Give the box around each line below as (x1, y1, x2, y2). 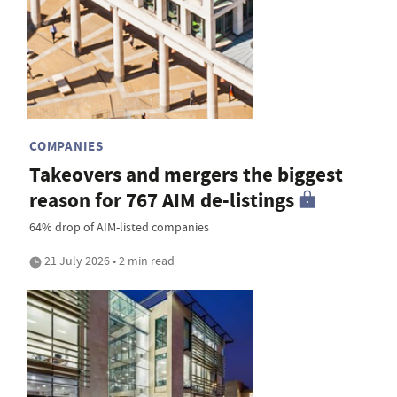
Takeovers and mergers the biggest (29, 161, 343, 190)
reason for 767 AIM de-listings (29, 187, 294, 215)
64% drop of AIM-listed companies (29, 219, 209, 236)
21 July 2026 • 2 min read (42, 253, 175, 269)
